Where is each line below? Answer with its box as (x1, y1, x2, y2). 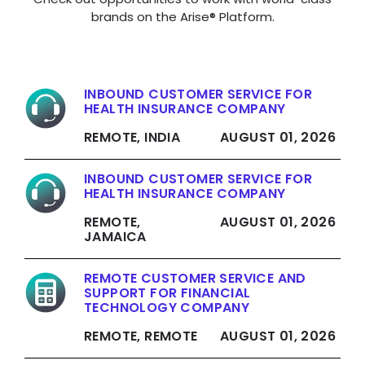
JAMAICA (84, 227, 147, 247)
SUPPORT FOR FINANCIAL (84, 284, 251, 303)
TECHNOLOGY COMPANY (84, 298, 250, 318)
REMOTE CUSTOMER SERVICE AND (84, 269, 306, 288)
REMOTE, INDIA (84, 128, 181, 147)
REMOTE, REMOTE (84, 327, 198, 346)
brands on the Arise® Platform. (90, 8, 275, 26)
